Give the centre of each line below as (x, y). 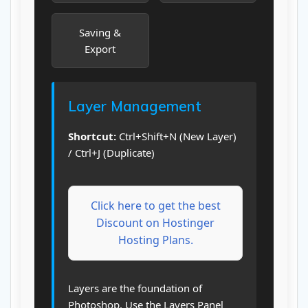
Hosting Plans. (155, 240)
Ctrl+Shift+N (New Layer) (176, 136)
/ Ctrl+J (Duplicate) (111, 153)
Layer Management (135, 106)
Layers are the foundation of (135, 288)
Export (100, 49)
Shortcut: (92, 136)
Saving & (100, 33)
